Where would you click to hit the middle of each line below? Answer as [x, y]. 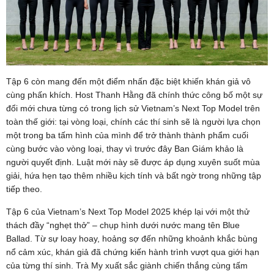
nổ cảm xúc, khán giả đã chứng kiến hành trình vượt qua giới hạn [133, 252]
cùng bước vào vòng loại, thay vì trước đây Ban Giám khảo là [125, 149]
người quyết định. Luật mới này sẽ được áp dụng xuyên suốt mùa [133, 162]
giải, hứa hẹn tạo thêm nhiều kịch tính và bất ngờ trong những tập [134, 176]
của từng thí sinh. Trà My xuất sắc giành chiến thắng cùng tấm [127, 265]
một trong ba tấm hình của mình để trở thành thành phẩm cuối [127, 135]
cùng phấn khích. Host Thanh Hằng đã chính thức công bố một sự [134, 95]
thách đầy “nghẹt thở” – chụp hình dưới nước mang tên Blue [123, 225]
